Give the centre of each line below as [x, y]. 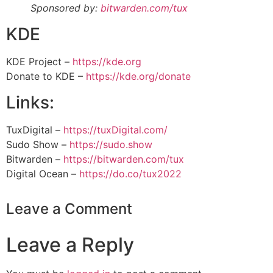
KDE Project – [39, 62]
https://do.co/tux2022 [130, 173]
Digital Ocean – [43, 173]
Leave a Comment [69, 208]
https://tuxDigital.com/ [115, 129]
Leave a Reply [70, 244]
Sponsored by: [66, 8]
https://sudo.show [111, 144]
